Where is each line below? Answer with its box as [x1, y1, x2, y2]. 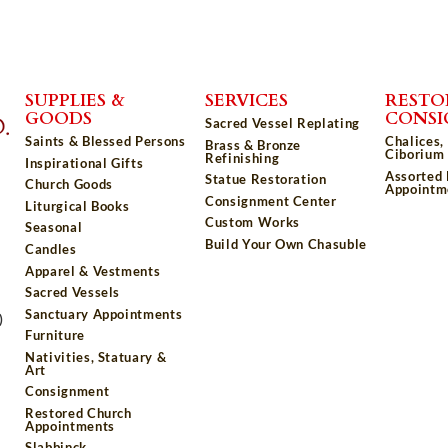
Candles [25, 241, 77, 256]
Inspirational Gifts [25, 155, 144, 170]
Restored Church [25, 405, 132, 420]
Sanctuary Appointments [25, 306, 183, 321]
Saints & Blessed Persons [25, 134, 186, 149]
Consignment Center [205, 193, 337, 208]
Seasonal [25, 220, 83, 235]
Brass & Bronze [205, 137, 302, 152]
